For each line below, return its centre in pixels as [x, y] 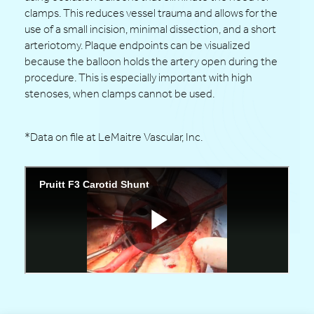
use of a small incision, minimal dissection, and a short [150, 29]
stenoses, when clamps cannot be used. [120, 93]
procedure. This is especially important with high [138, 77]
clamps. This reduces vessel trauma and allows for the [151, 13]
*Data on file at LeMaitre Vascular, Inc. [114, 137]
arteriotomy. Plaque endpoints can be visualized [137, 45]
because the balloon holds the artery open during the [151, 61]
